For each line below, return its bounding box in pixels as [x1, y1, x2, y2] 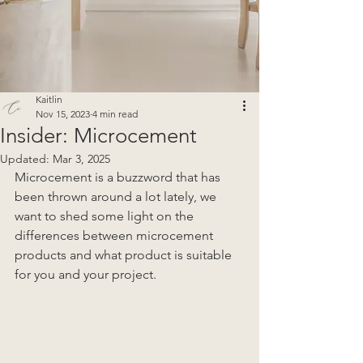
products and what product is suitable [15, 247, 235, 263]
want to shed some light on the [15, 208, 197, 224]
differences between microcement [15, 228, 216, 244]
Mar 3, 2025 [53, 152, 110, 167]
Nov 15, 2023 [36, 108, 90, 121]
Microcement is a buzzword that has [15, 169, 224, 186]
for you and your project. [15, 267, 156, 283]
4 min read [92, 108, 138, 121]
